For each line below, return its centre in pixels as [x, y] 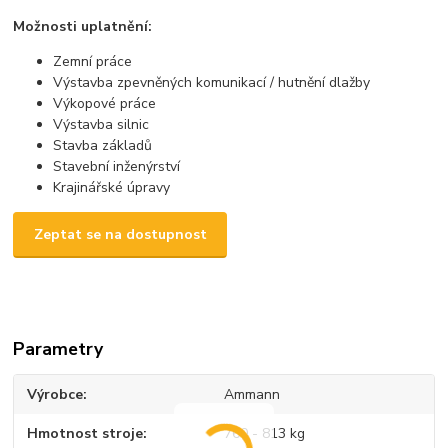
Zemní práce [93, 61]
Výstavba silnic [101, 124]
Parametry [58, 349]
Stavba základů [103, 145]
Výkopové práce [105, 103]
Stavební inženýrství [117, 166]
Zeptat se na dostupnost [120, 235]
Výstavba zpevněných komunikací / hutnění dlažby [212, 82]
